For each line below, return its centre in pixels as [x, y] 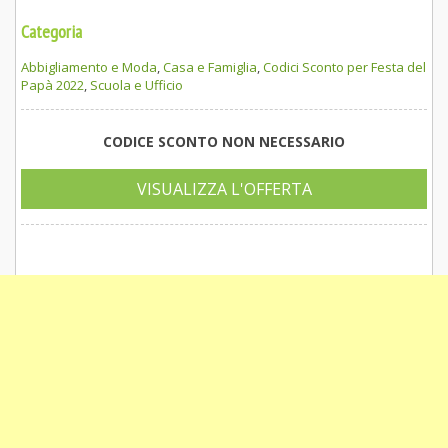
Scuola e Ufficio [136, 84]
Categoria [51, 31]
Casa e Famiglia [210, 66]
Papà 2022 [52, 84]
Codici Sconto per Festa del [344, 66]
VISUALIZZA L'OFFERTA [224, 188]
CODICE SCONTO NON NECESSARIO [224, 141]
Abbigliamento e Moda [89, 66]
